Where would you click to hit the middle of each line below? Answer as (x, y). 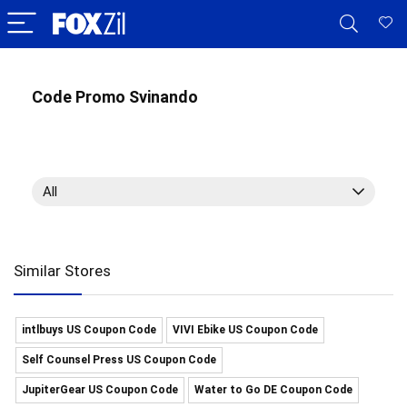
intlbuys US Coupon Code (89, 330)
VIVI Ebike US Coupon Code (245, 330)
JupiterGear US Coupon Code (100, 390)
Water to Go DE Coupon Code (273, 390)
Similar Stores (62, 271)
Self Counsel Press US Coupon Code (119, 360)
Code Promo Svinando (115, 97)
